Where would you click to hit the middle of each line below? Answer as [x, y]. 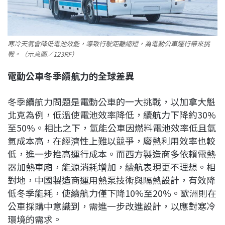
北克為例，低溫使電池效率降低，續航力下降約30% [112, 114]
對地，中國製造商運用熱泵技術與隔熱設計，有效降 [111, 180]
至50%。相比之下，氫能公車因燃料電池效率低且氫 [112, 127]
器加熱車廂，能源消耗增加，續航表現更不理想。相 [111, 166]
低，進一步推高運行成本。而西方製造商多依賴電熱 [111, 153]
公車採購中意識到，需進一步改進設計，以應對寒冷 [111, 206]
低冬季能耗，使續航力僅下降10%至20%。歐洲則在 [112, 193]
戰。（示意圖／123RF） [43, 54]
